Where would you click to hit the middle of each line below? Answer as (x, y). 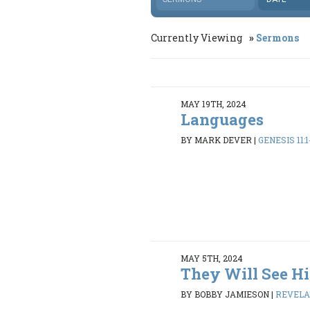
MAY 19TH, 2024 (214, 104)
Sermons (277, 38)
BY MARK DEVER (217, 139)
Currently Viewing (198, 38)
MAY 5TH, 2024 (212, 258)
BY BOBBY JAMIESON (225, 294)
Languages (222, 120)
